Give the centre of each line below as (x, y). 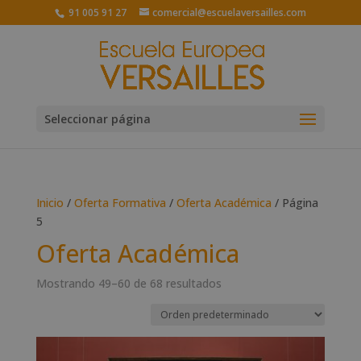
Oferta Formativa (120, 203)
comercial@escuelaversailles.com (229, 12)
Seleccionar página (97, 119)
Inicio (50, 203)
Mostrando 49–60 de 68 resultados (129, 283)
